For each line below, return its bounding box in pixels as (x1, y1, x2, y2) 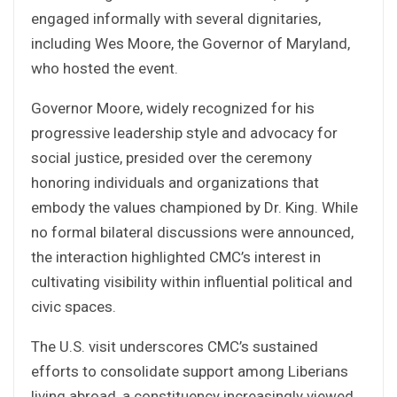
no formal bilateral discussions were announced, (31, 222, 354, 241)
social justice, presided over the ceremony (31, 148, 312, 167)
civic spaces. (31, 297, 116, 315)
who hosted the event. (31, 58, 178, 77)
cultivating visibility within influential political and (31, 272, 353, 291)
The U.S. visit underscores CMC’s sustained (31, 337, 318, 355)
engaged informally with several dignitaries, (31, 9, 321, 27)
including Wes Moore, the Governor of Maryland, (31, 34, 350, 52)
